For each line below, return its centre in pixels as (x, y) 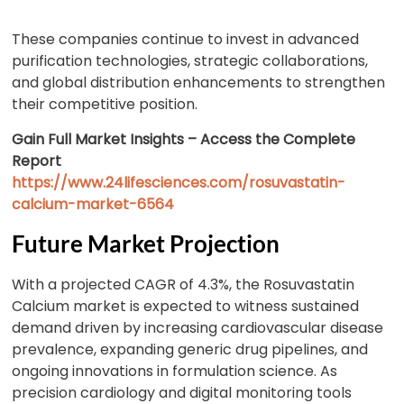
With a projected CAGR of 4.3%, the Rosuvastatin (184, 285)
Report (37, 161)
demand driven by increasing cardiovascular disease (198, 328)
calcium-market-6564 (93, 204)
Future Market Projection (146, 243)
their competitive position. (105, 104)
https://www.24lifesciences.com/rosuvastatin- (179, 183)
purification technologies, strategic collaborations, (190, 61)
